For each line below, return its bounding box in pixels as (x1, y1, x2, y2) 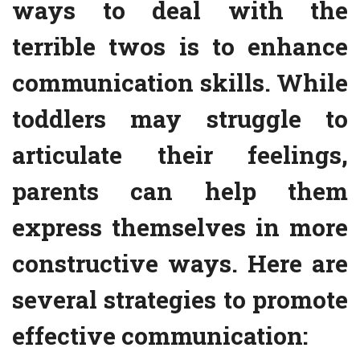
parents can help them (12, 175, 348, 207)
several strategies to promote (12, 284, 348, 316)
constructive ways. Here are (12, 247, 348, 280)
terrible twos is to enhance (12, 31, 348, 63)
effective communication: (12, 320, 308, 352)
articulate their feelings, (12, 139, 348, 171)
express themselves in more (12, 211, 348, 243)
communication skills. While (12, 67, 348, 99)
